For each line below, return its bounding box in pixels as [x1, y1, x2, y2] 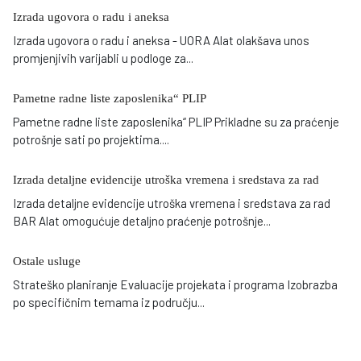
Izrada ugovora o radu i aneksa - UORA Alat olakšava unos [13, 33, 309, 48]
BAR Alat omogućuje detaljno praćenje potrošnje [13, 214, 263, 229]
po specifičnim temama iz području [13, 295, 197, 310]
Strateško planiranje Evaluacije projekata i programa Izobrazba [13, 277, 338, 293]
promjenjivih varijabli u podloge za [13, 51, 186, 66]
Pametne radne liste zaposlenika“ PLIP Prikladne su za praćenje [13, 114, 339, 130]
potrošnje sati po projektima [13, 132, 160, 147]
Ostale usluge [13, 255, 81, 268]
